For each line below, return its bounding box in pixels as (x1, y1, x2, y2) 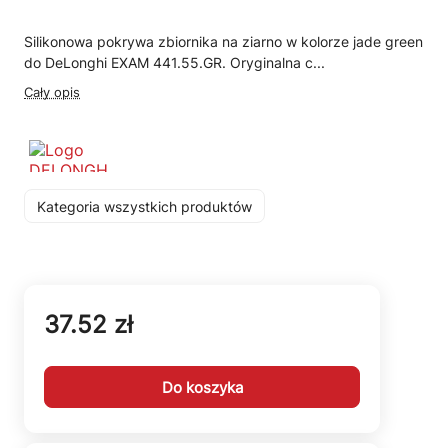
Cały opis (24, 84, 80, 100)
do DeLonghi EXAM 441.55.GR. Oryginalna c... (24, 54, 325, 71)
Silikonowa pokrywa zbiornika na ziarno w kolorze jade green (24, 33, 423, 50)
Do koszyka (161, 377, 243, 397)
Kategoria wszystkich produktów (37, 197, 252, 215)
